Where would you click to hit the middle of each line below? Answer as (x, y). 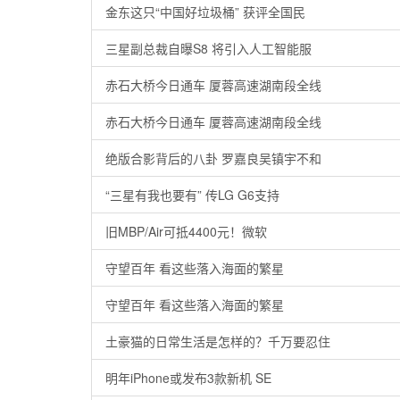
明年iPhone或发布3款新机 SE (188, 378)
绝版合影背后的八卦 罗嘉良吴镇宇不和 (213, 158)
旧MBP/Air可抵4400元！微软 (186, 231)
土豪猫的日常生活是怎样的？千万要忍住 (218, 341)
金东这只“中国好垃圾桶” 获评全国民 (205, 12)
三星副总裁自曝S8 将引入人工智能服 (208, 48)
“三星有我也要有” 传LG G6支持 (192, 195)
